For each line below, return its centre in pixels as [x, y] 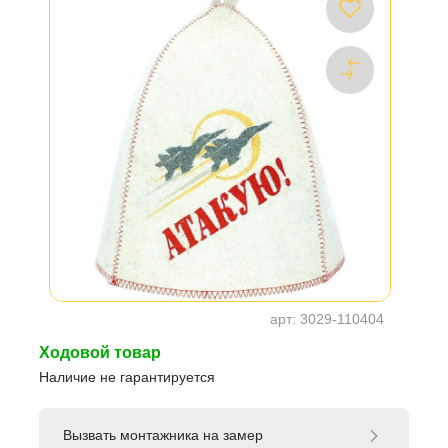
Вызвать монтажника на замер [163, 435]
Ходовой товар [100, 352]
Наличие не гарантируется [127, 376]
